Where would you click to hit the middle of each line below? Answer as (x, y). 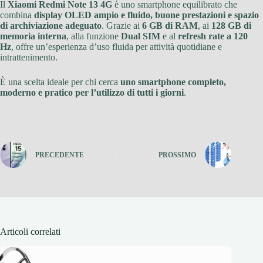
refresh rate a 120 (213, 36)
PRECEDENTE (60, 155)
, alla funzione (94, 36)
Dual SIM (141, 36)
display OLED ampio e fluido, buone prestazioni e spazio (146, 15)
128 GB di (231, 25)
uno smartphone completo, (173, 82)
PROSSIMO (178, 155)
